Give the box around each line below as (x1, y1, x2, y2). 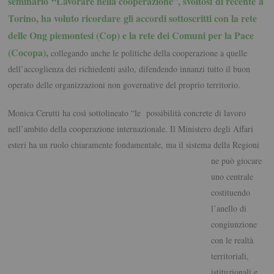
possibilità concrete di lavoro (146, 107, 246, 119)
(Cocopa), (8, 45, 51, 60)
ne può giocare (210, 155, 262, 167)
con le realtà (210, 234, 253, 246)
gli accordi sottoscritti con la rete (124, 11, 257, 26)
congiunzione (210, 218, 257, 231)
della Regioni (213, 139, 260, 151)
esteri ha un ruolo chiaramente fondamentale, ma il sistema (8, 139, 214, 151)
